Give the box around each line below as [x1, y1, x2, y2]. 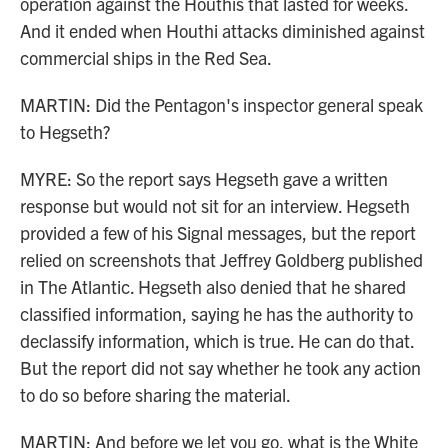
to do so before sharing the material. [20, 383, 291, 406]
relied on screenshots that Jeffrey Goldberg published [20, 248, 423, 271]
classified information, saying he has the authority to [20, 302, 413, 325]
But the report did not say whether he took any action [20, 356, 421, 379]
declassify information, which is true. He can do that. [20, 329, 414, 352]
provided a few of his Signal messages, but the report [20, 221, 416, 244]
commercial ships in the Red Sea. [20, 46, 272, 69]
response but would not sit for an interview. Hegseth [20, 194, 410, 217]
